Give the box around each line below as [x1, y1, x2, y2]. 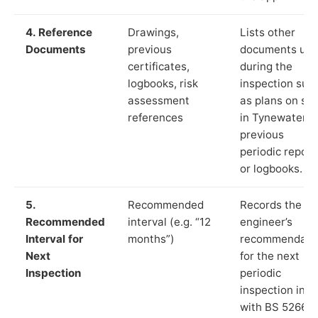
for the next [240, 248, 300, 263]
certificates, [128, 59, 190, 73]
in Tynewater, [240, 110, 309, 124]
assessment [128, 93, 190, 107]
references [128, 110, 183, 124]
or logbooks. [240, 161, 302, 175]
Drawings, [128, 25, 179, 39]
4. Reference [26, 25, 92, 39]
